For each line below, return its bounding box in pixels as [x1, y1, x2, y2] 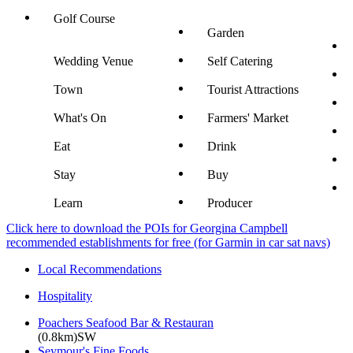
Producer [207, 195, 252, 210]
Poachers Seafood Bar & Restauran [38, 315, 214, 329]
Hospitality [38, 288, 92, 303]
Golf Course [54, 11, 115, 25]
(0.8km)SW [38, 329, 96, 344]
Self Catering [207, 54, 273, 68]
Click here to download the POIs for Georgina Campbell [6, 221, 288, 235]
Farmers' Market [207, 110, 288, 124]
